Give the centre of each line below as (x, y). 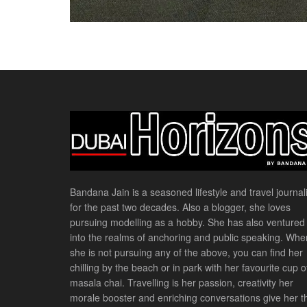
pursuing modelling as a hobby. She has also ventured (187, 222)
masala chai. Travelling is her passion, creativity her (182, 282)
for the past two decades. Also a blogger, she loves (180, 207)
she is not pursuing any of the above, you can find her (186, 252)
